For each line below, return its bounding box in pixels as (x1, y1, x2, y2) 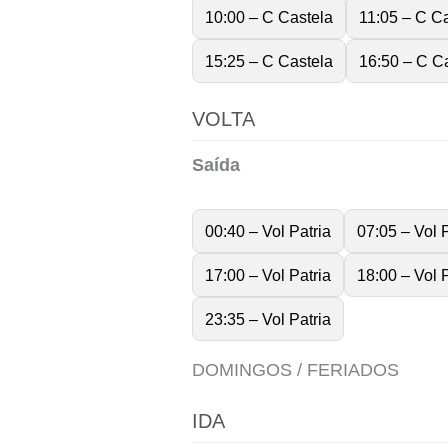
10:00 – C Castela (205, 7, 333, 26)
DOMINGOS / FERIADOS (192, 359, 399, 380)
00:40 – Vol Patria (205, 221, 331, 240)
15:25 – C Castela (205, 51, 333, 70)
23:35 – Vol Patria (205, 309, 331, 328)
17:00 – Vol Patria (205, 265, 331, 284)
